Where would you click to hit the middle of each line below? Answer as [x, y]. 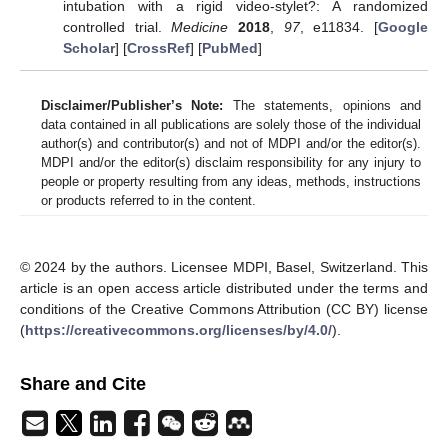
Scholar [88, 47]
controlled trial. [117, 26]
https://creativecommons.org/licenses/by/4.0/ [178, 329]
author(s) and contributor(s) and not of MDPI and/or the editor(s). [231, 143]
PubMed [229, 47]
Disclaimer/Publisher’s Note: [132, 105]
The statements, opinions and [322, 105]
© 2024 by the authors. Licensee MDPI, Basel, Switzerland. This [224, 266]
